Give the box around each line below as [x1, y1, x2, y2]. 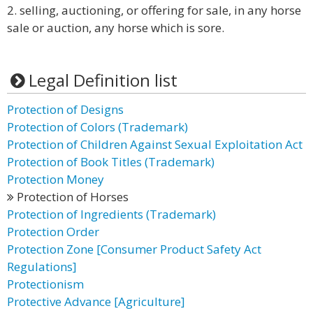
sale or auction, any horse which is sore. [7, 20, 224, 36]
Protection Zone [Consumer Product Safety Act [7, 241, 261, 257]
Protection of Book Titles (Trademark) [7, 154, 214, 170]
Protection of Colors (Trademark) [7, 119, 188, 135]
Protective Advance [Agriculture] [7, 293, 185, 310]
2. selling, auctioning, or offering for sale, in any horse [7, 2, 301, 18]
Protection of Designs [7, 101, 124, 117]
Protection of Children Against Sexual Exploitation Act [7, 136, 303, 152]
